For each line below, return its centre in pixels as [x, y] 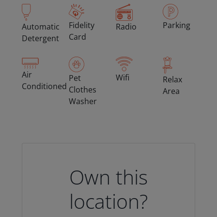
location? [108, 201]
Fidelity [81, 25]
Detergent [40, 39]
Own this [108, 177]
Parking [176, 25]
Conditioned [44, 86]
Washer [83, 101]
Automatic [40, 27]
